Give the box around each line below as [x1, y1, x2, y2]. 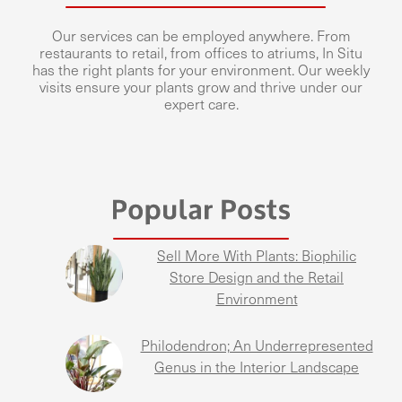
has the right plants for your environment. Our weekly [32, 62, 370, 80]
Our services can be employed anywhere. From [51, 28, 351, 46]
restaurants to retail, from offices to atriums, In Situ [39, 45, 363, 63]
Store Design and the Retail [170, 269, 344, 287]
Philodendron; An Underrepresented [140, 337, 373, 355]
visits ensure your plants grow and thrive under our [39, 79, 363, 97]
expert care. [163, 96, 239, 114]
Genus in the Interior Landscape [154, 359, 359, 377]
